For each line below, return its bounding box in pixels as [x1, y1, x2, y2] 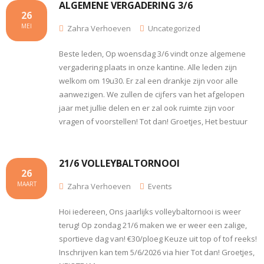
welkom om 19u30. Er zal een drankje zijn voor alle [59, 75, 238, 86]
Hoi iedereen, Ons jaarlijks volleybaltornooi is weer [59, 206, 241, 217]
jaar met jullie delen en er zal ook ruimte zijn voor [59, 102, 235, 113]
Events [148, 180, 172, 192]
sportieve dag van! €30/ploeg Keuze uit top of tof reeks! [59, 233, 257, 244]
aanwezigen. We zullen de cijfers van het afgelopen [59, 88, 245, 100]
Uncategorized [148, 22, 200, 34]
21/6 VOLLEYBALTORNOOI [59, 156, 180, 170]
